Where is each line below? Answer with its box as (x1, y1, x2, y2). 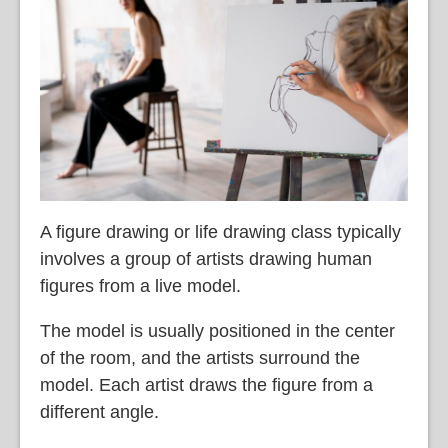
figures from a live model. (40, 276, 241, 297)
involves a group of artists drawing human (40, 249, 372, 270)
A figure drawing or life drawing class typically (40, 222, 401, 243)
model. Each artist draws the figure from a (40, 375, 373, 396)
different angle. (40, 402, 159, 423)
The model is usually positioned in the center (40, 321, 395, 342)
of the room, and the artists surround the (40, 348, 360, 369)
